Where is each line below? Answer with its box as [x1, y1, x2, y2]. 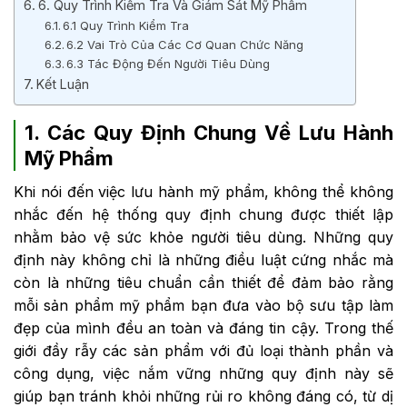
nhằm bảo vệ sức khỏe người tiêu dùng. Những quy [14, 227, 393, 246]
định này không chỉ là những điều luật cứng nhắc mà [14, 250, 393, 269]
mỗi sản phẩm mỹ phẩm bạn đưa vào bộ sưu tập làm [14, 295, 393, 314]
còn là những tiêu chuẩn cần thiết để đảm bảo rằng [14, 273, 393, 292]
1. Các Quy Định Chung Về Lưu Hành [25, 120, 393, 144]
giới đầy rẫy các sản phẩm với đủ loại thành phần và [14, 341, 393, 360]
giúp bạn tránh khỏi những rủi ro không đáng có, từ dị [14, 386, 393, 405]
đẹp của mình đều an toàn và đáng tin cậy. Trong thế [14, 318, 393, 337]
